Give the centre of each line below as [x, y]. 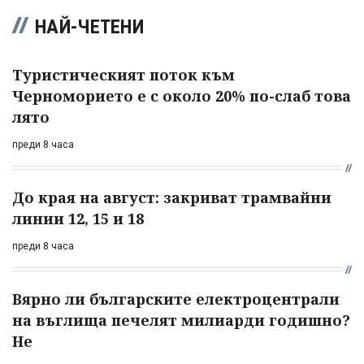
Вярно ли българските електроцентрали [176, 299]
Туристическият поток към [123, 74]
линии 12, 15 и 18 [78, 218]
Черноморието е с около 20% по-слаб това [182, 95]
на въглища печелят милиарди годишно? [181, 320]
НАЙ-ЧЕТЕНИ [89, 26]
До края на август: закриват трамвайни [172, 197]
